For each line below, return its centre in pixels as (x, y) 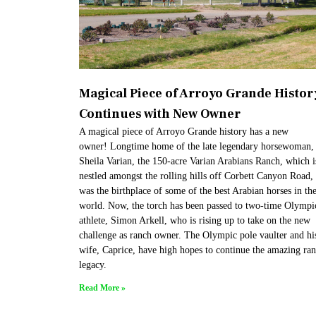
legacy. (94, 265)
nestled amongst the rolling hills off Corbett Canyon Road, (196, 176)
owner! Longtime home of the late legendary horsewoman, (196, 146)
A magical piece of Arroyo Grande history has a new (184, 131)
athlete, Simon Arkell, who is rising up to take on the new (195, 220)
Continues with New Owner (160, 114)
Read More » (102, 287)
